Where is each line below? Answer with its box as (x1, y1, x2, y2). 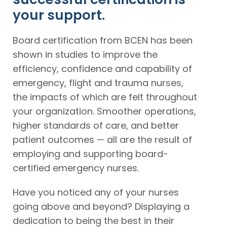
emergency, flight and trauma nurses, (13, 76, 183, 89)
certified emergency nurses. (13, 161, 139, 174)
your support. (13, 6, 105, 24)
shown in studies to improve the (13, 48, 158, 61)
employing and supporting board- (13, 147, 168, 160)
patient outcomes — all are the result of (13, 133, 192, 146)
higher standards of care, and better (13, 119, 179, 132)
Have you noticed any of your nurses (13, 185, 179, 199)
